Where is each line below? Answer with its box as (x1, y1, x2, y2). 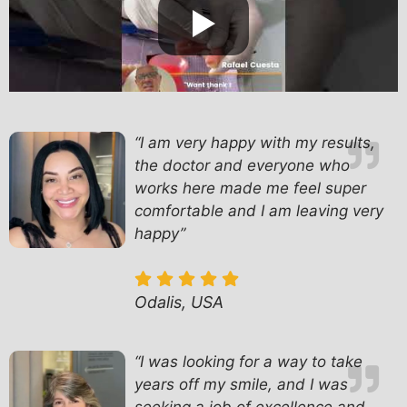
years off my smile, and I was (134, 375, 349, 394)
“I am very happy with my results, (134, 133, 376, 152)
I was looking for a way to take (140, 352, 363, 372)
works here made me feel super (134, 178, 367, 197)
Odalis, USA (134, 293, 224, 313)
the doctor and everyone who (134, 155, 351, 174)
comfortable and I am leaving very (134, 201, 384, 220)
